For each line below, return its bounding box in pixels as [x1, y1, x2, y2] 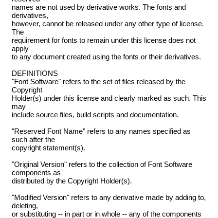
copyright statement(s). [11, 144, 85, 152]
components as [11, 168, 61, 177]
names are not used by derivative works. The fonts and [11, 3, 186, 12]
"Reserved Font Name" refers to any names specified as [11, 127, 191, 136]
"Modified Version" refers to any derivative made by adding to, [11, 193, 206, 202]
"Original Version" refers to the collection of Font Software [11, 160, 192, 169]
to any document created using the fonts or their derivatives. [11, 53, 201, 61]
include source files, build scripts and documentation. [11, 110, 179, 119]
